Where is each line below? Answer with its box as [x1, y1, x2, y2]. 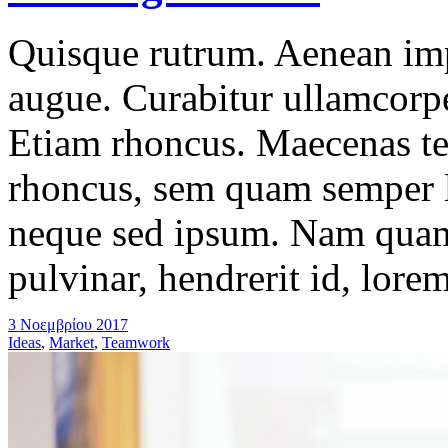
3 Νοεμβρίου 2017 [8, 315, 128, 333]
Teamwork [102, 333, 170, 351]
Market [49, 333, 94, 351]
